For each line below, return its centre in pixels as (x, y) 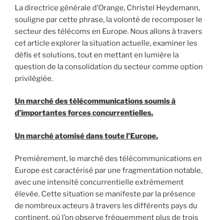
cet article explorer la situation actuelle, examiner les (106, 43)
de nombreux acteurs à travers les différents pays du (106, 206)
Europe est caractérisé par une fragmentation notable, (109, 171)
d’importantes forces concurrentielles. (84, 113)
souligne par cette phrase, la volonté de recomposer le (109, 19)
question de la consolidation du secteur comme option (109, 67)
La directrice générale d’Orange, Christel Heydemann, (107, 8)
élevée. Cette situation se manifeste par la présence (105, 194)
